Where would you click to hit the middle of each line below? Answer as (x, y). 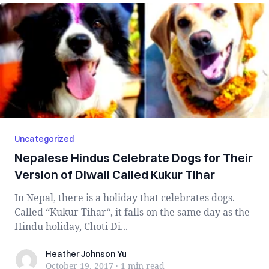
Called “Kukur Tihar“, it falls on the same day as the (132, 212)
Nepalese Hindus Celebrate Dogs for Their (134, 158)
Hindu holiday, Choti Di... (71, 226)
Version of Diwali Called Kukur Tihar (115, 174)
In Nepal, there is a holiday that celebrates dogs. (125, 198)
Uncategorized (44, 139)
